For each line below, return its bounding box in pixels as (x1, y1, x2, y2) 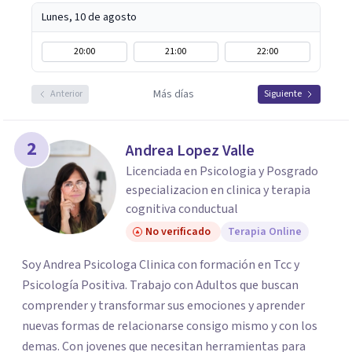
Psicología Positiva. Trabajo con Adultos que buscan (22, 277, 299, 294)
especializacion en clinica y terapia (126, 181, 310, 199)
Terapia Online (228, 224, 302, 240)
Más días (152, 86, 194, 102)
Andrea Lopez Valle (126, 140, 255, 162)
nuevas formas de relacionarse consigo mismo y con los (22, 317, 317, 335)
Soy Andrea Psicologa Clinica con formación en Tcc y (22, 256, 299, 273)
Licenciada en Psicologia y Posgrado (126, 163, 318, 180)
